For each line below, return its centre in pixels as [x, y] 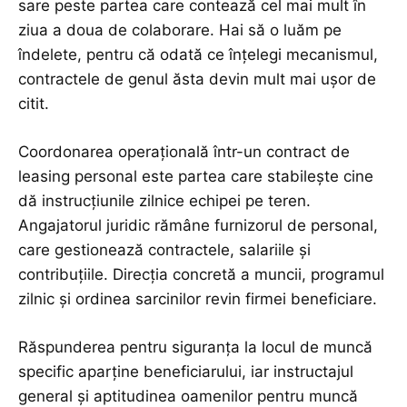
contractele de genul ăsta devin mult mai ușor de [197, 79]
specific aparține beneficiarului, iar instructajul [186, 372]
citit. [34, 104]
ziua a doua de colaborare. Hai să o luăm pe [180, 30]
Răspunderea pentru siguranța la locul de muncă [195, 347]
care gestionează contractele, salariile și [164, 250]
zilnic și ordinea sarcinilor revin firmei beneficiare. [198, 299]
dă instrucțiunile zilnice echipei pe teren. [164, 201]
